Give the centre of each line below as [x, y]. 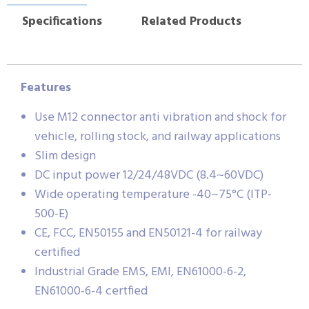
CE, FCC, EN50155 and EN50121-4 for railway [148, 233]
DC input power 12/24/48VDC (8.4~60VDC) [149, 175]
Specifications [62, 21]
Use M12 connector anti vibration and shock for [160, 117]
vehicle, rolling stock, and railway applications [158, 137]
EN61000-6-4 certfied [91, 291]
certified [57, 252]
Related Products [191, 21]
